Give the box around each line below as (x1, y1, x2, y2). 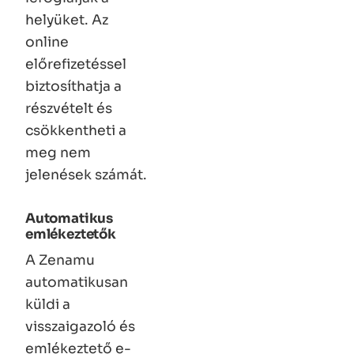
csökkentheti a (25, 122, 126, 140)
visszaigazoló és (25, 318, 135, 336)
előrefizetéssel (25, 55, 126, 73)
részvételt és (25, 100, 112, 118)
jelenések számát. (25, 166, 147, 184)
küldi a (25, 296, 70, 314)
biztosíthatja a (25, 77, 122, 96)
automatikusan (25, 273, 128, 292)
